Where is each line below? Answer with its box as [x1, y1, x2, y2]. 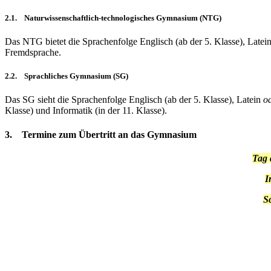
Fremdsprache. [5, 47, 61, 57]
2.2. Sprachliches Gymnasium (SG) [5, 71, 128, 81]
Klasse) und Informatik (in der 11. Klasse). [5, 105, 167, 116]
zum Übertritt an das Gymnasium [56, 129, 197, 140]
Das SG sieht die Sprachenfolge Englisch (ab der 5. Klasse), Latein [5, 94, 263, 105]
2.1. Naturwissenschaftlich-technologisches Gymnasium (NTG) [5, 13, 221, 22]
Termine [22, 129, 56, 140]
